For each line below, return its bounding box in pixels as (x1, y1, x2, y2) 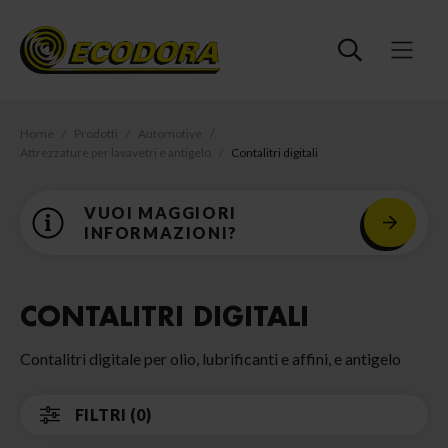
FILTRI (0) (75, 405, 151, 424)
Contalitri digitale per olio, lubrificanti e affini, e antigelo (20, 349, 401, 368)
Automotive (138, 126, 202, 141)
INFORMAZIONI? (84, 222, 238, 242)
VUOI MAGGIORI (84, 202, 237, 222)
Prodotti (74, 126, 118, 141)
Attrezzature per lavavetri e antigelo (20, 145, 211, 160)
